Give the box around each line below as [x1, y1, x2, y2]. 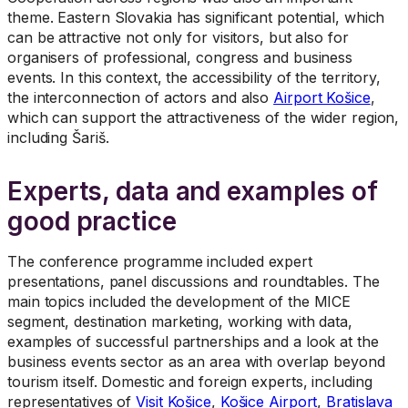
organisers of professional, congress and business [7, 48, 353, 67]
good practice [7, 206, 177, 238]
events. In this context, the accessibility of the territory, [7, 68, 381, 87]
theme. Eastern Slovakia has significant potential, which [7, 8, 385, 27]
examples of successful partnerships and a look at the [7, 332, 379, 352]
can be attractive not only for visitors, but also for [7, 28, 349, 47]
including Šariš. [7, 128, 109, 148]
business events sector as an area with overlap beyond [7, 352, 385, 372]
